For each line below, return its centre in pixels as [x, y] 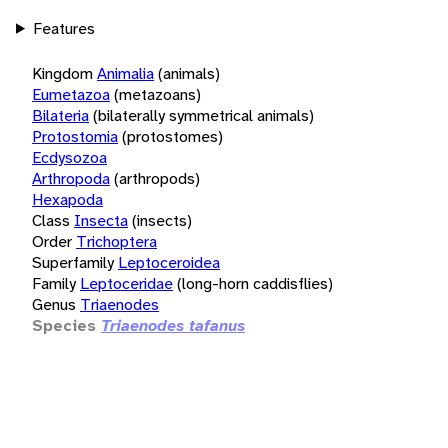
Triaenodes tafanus [173, 325]
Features [63, 28]
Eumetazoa [71, 94]
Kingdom [62, 73]
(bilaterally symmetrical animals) [203, 115]
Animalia [125, 73]
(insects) [162, 220]
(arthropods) [157, 178]
